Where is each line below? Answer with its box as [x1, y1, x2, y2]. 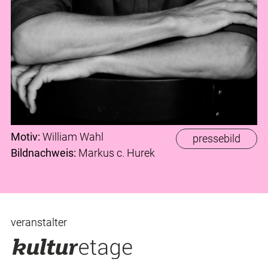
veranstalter [11, 215, 67, 229]
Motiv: [11, 130, 40, 143]
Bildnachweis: [11, 146, 76, 159]
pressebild [193, 132, 240, 145]
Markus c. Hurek [76, 146, 155, 159]
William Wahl [40, 130, 103, 143]
